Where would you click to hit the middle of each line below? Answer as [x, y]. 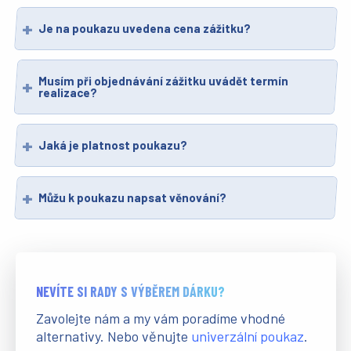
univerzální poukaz [247, 337]
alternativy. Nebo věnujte [113, 337]
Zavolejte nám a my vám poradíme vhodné [160, 318]
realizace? [67, 93]
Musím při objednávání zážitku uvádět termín [163, 81]
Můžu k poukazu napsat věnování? [132, 198]
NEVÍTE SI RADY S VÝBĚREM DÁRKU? [130, 292]
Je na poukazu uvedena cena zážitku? [144, 29]
